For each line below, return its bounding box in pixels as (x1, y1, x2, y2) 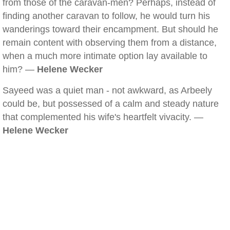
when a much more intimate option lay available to (3, 51, 207, 61)
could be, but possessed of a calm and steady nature (3, 99, 219, 109)
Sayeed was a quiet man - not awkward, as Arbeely (3, 85, 212, 95)
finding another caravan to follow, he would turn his (3, 11, 210, 21)
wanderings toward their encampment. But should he (3, 24, 218, 34)
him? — (3, 64, 37, 74)
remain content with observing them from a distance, (3, 37, 217, 48)
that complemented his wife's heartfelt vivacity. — (3, 112, 203, 122)
